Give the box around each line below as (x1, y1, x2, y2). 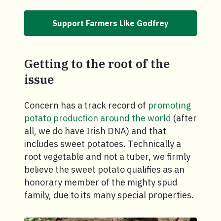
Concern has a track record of (24, 99, 148, 111)
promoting (148, 99, 191, 111)
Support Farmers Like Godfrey (52, 18, 169, 28)
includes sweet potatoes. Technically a (24, 138, 181, 149)
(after (171, 112, 197, 124)
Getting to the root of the (24, 55, 170, 72)
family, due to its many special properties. (24, 189, 194, 201)
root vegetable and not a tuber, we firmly (24, 150, 190, 162)
